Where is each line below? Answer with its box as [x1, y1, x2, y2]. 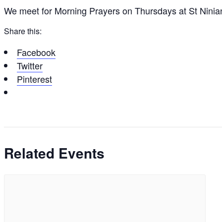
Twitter [17, 59, 43, 72]
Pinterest [17, 72, 52, 86]
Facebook [17, 46, 55, 59]
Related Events [4, 143, 105, 164]
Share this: [4, 25, 42, 37]
